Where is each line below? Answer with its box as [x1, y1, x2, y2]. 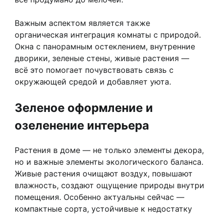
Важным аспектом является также [15, 18, 150, 28]
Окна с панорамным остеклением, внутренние [15, 41, 195, 51]
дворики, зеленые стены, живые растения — [15, 53, 189, 63]
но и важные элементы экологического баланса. [15, 156, 203, 167]
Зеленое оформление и [15, 100, 153, 115]
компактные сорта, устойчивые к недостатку [15, 203, 192, 214]
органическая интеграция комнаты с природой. [15, 29, 201, 40]
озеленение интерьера [15, 118, 149, 132]
